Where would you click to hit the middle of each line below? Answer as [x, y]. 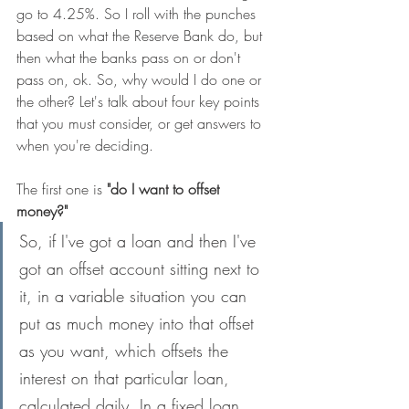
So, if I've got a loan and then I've [140, 241]
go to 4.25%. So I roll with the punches [138, 14]
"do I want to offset [165, 189]
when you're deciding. [85, 145]
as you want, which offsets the [126, 351]
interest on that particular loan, [127, 378]
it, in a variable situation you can [136, 296]
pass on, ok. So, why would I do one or [141, 79]
